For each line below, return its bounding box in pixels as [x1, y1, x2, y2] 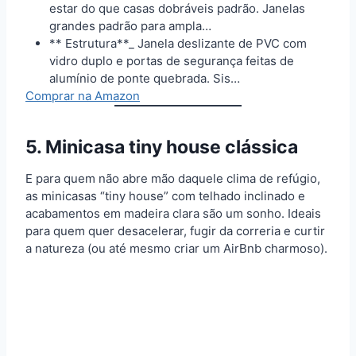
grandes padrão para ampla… [49, 17, 211, 33]
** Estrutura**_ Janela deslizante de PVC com [49, 35, 307, 51]
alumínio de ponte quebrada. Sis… [49, 70, 240, 86]
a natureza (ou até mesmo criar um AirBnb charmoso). [25, 240, 327, 256]
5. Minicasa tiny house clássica [25, 136, 298, 159]
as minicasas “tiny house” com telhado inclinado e [25, 188, 305, 203]
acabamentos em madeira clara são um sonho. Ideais [25, 205, 321, 221]
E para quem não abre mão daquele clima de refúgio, [25, 170, 320, 186]
